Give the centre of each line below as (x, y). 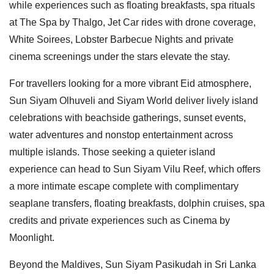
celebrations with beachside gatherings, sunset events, (128, 117)
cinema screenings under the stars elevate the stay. (120, 56)
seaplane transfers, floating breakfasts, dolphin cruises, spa (137, 203)
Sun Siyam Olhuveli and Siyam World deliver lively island (134, 100)
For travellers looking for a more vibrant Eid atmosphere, (130, 83)
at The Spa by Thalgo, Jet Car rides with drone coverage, (132, 22)
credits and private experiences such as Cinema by (120, 220)
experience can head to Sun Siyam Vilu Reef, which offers (135, 169)
